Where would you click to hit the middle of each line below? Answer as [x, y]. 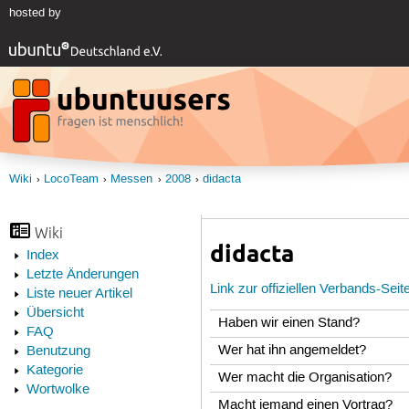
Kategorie [54, 371]
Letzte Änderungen [82, 275]
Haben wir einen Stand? [289, 323]
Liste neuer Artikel [79, 294]
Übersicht [55, 314]
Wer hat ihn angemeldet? [293, 350]
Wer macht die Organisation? [305, 378]
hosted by [35, 13]
